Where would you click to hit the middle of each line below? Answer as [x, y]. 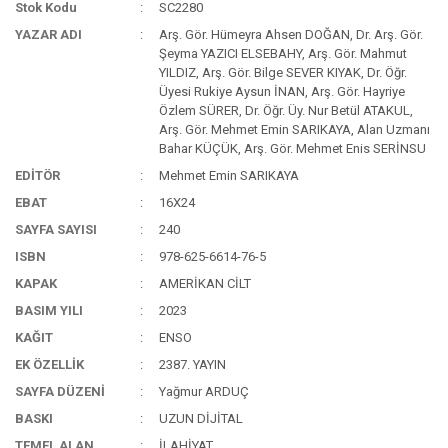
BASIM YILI [49, 310]
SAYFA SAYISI [56, 229]
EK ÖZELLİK [49, 364]
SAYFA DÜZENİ [60, 391]
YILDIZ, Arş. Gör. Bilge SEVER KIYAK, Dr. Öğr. [283, 72]
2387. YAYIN [193, 364]
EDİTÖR [37, 175]
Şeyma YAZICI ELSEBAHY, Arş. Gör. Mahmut [283, 53]
